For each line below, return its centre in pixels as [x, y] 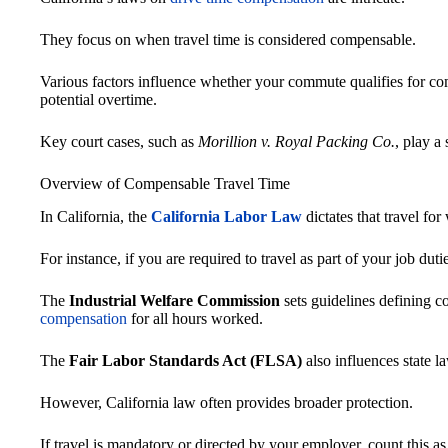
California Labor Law [226, 216]
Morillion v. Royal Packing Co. [296, 142]
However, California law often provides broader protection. [226, 402]
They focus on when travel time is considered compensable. [228, 40]
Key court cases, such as [119, 142]
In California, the [95, 216]
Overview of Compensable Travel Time [165, 184]
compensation [83, 318]
